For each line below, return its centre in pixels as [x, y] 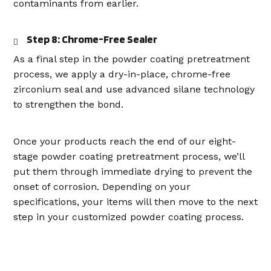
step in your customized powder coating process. [129, 217]
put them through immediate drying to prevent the [133, 171]
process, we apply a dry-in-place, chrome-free [122, 74]
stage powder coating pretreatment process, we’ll [129, 156]
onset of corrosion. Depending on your [102, 187]
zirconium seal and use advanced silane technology [134, 89]
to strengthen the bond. [68, 104]
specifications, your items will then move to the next [135, 202]
